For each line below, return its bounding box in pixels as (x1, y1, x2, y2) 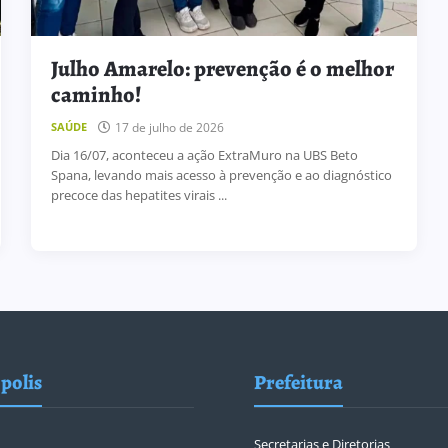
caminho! (50, 79, 141, 110)
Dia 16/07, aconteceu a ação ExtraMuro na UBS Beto (50, 145, 358, 164)
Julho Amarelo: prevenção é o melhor (50, 53, 394, 84)
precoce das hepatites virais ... (50, 185, 227, 204)
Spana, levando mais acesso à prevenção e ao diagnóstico (50, 165, 392, 184)
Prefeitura (254, 368, 343, 396)
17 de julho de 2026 (114, 118, 224, 136)
